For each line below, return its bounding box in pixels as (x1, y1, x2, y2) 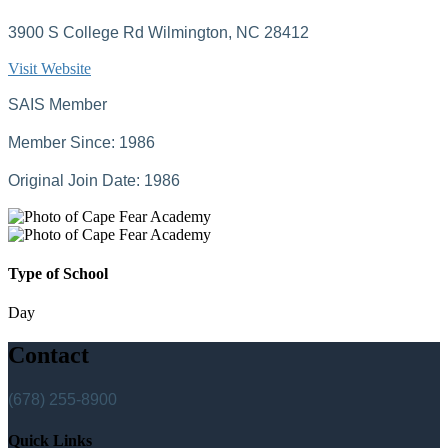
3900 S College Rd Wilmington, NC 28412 (8, 23, 309, 41)
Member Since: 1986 (8, 133, 155, 151)
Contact (8, 342, 89, 369)
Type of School (8, 265, 108, 283)
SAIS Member (8, 95, 107, 113)
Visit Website (8, 59, 91, 77)
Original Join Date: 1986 (8, 171, 180, 189)
